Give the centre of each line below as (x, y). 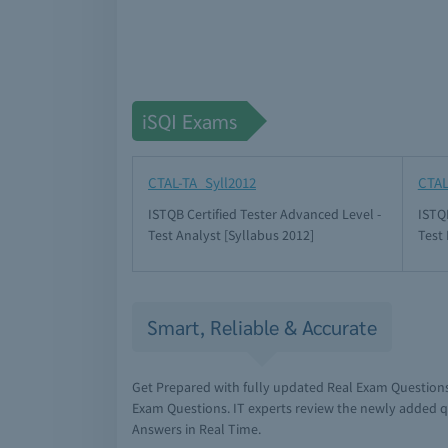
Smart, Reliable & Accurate (262, 327)
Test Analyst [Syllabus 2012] (231, 235)
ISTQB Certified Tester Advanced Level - (264, 214)
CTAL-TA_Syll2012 (202, 182)
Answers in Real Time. (196, 429)
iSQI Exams (189, 121)
